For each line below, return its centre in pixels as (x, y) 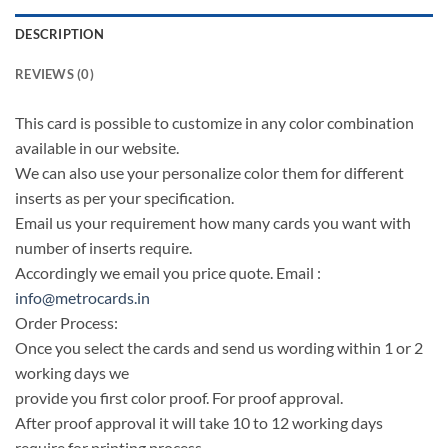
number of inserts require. (103, 248)
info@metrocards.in (82, 298)
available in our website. (97, 148)
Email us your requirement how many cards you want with (213, 223)
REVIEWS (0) (54, 74)
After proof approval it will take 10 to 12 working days (199, 423)
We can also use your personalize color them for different (209, 173)
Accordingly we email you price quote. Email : (168, 273)
